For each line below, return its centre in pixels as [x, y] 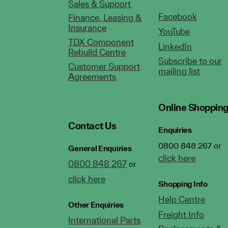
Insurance [88, 28]
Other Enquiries [96, 205]
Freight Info [181, 215]
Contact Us [92, 126]
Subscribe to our [190, 61]
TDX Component [101, 42]
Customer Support [104, 67]
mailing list [179, 71]
